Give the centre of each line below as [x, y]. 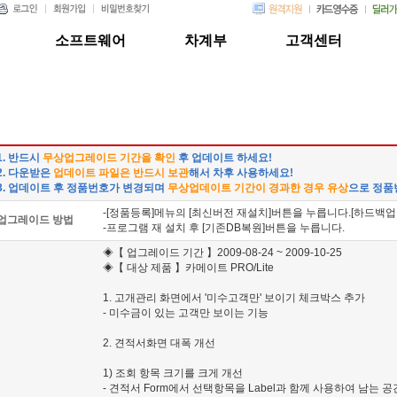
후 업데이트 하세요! [224, 158]
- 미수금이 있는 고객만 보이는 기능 [186, 313]
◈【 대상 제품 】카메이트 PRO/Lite [188, 268]
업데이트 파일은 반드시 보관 [121, 173]
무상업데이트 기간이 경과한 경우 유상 [258, 188]
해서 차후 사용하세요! [241, 173]
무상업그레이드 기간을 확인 [109, 158]
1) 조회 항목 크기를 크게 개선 [173, 373]
